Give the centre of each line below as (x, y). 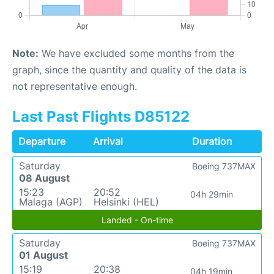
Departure (42, 141)
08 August (44, 178)
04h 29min (211, 194)
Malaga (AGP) (51, 202)
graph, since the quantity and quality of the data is (129, 70)
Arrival (108, 141)
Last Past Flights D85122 (101, 117)
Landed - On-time (137, 220)
